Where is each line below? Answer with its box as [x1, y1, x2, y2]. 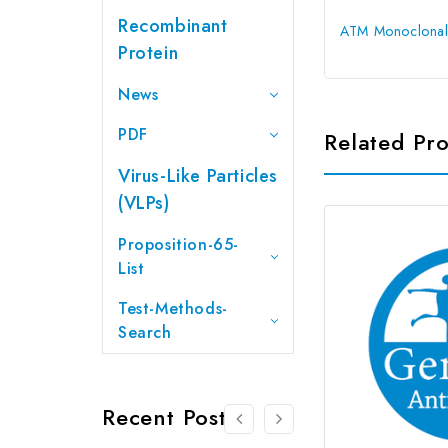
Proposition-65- [118, 232, 239, 256]
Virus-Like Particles [118, 162, 278, 189]
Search [118, 320, 172, 344]
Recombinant [118, 12, 228, 39]
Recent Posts [102, 400, 237, 433]
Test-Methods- [118, 296, 228, 320]
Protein [118, 39, 179, 66]
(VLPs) [118, 189, 170, 216]
